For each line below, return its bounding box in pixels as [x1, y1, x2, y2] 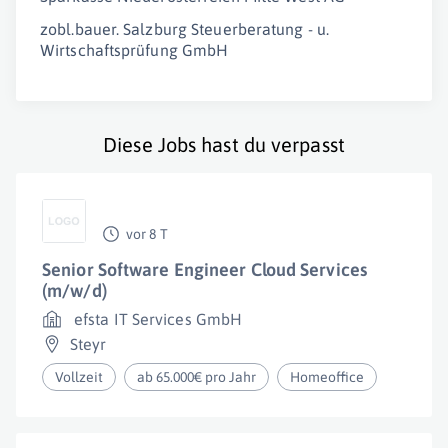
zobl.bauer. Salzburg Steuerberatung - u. [40, 20, 330, 38]
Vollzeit [55, 369, 103, 385]
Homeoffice [290, 369, 365, 385]
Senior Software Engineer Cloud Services [42, 259, 367, 280]
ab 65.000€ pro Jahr [137, 369, 257, 385]
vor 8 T [126, 226, 168, 242]
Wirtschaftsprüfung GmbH [40, 41, 229, 59]
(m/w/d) [42, 280, 107, 301]
